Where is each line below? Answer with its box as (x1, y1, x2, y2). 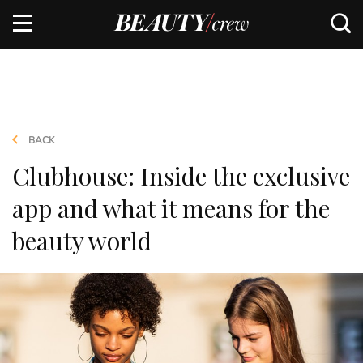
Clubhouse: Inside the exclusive (12, 160, 350, 192)
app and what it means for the (12, 192, 330, 224)
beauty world (12, 224, 152, 257)
